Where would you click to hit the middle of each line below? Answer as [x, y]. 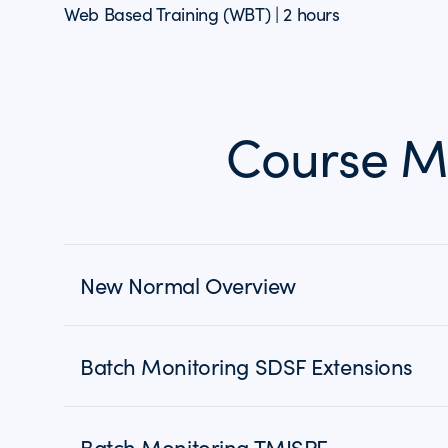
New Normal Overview [188, 285]
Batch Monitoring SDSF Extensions [246, 366]
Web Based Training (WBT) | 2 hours [202, 14]
